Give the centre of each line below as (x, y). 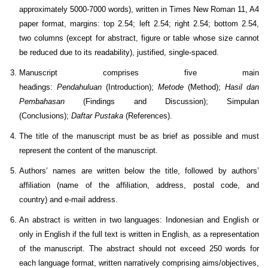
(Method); (204, 87)
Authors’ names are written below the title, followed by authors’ (139, 171)
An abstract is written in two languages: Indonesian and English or (139, 220)
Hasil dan (242, 87)
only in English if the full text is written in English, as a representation (139, 234)
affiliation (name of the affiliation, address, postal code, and (139, 185)
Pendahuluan (79, 87)
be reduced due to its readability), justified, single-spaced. (119, 53)
